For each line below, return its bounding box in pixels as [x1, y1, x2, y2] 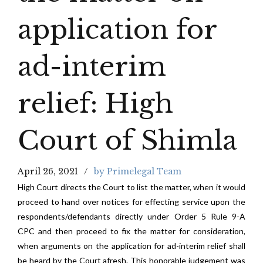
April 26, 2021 [18, 166, 78, 177]
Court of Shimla [18, 124, 237, 157]
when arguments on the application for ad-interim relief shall [18, 241, 245, 251]
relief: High [18, 87, 173, 120]
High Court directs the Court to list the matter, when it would [18, 182, 245, 192]
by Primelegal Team [94, 166, 181, 177]
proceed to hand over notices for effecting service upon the [18, 197, 245, 207]
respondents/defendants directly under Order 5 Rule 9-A [18, 211, 245, 221]
